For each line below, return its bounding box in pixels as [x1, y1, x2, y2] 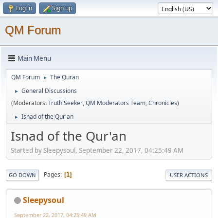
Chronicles [148, 99, 177, 107]
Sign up [52, 4, 72, 12]
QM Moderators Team [86, 99, 145, 107]
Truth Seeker [48, 99, 83, 107]
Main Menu [18, 54, 51, 63]
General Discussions [21, 87, 77, 95]
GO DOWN [9, 171, 36, 179]
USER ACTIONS [170, 171, 208, 179]
